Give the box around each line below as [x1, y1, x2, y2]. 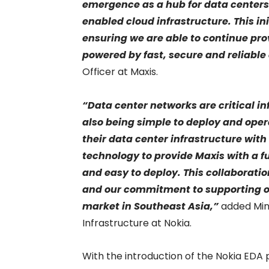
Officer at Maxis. [82, 65, 158, 79]
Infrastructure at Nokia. [82, 216, 192, 230]
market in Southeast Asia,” [82, 199, 221, 213]
